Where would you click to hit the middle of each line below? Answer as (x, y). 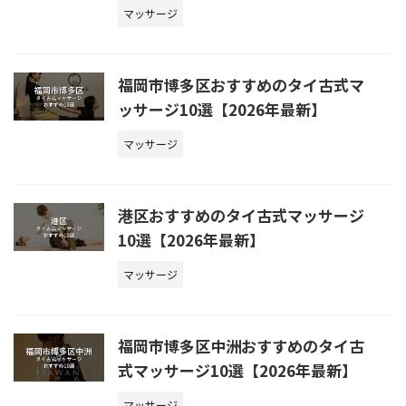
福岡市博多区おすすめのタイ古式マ (241, 85)
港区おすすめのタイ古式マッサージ (241, 216)
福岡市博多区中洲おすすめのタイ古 (241, 346)
